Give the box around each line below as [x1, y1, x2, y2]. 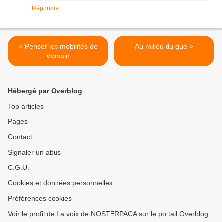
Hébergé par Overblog [8, 87, 82, 95]
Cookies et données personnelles [8, 179, 112, 187]
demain [46, 52, 70, 60]
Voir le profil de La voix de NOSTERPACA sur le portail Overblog [8, 210, 208, 218]
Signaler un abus [8, 148, 61, 157]
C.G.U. [8, 164, 29, 172]
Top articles [8, 102, 44, 111]
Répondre [32, 5, 59, 12]
